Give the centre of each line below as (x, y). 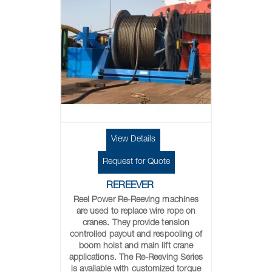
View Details (133, 140)
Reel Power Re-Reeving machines (136, 200)
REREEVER (130, 186)
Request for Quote (136, 162)
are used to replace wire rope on (136, 212)
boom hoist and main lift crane (136, 246)
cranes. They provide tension (136, 223)
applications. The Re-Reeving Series (136, 258)
